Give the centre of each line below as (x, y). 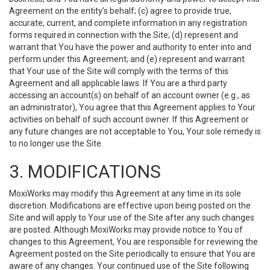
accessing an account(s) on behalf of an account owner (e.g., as (130, 95)
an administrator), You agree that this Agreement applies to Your (132, 107)
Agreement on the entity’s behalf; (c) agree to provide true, (120, 11)
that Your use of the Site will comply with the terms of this (119, 71)
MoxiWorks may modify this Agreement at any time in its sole (125, 193)
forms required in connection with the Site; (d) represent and (124, 35)
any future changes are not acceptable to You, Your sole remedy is (135, 131)
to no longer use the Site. (56, 143)
